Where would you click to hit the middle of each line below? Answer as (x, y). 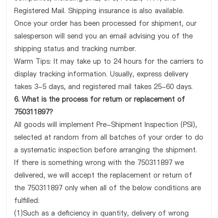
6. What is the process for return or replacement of (100, 99)
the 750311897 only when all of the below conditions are (108, 188)
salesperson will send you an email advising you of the (104, 36)
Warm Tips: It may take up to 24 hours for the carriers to (109, 61)
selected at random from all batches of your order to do (109, 137)
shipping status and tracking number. (75, 49)
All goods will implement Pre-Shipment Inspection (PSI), (106, 125)
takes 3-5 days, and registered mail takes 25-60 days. (104, 87)
